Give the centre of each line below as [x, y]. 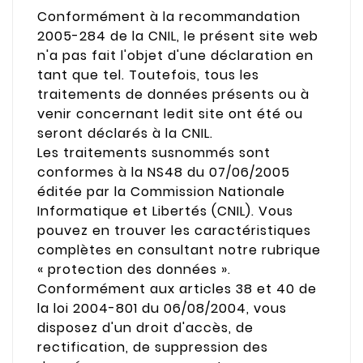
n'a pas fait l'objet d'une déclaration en [175, 55]
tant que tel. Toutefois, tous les [148, 75]
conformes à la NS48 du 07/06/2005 [164, 172]
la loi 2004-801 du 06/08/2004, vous [162, 308]
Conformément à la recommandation [169, 16]
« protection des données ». [134, 269]
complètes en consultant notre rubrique [179, 250]
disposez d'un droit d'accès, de [145, 327]
